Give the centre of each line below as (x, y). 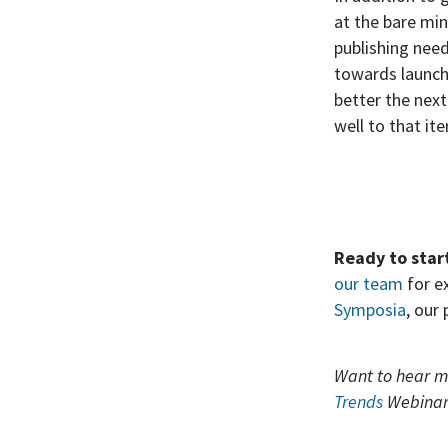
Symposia (370, 309)
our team (368, 283)
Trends (358, 401)
